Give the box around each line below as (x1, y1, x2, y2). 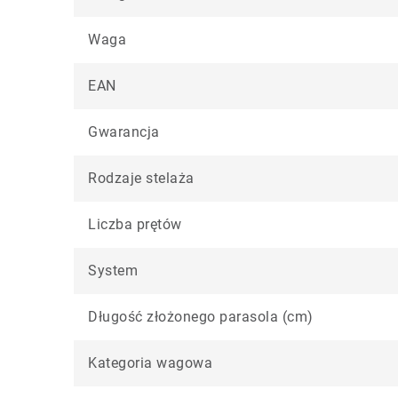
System (88, 262, 138, 279)
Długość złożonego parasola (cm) (88, 308, 314, 325)
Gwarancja (88, 123, 160, 140)
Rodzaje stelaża (88, 170, 195, 187)
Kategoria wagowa (88, 354, 212, 371)
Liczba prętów (88, 216, 182, 233)
